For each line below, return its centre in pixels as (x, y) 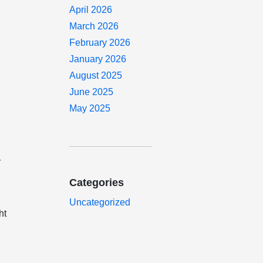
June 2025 (92, 92)
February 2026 (100, 43)
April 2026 (91, 10)
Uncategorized (100, 202)
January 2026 (98, 59)
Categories (97, 183)
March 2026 (94, 26)
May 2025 (90, 108)
